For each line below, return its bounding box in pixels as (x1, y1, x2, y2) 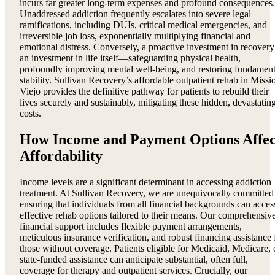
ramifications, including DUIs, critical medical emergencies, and (20, 20, 267, 30)
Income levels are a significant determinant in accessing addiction (20, 176, 271, 187)
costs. (20, 108, 41, 118)
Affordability (20, 147, 103, 164)
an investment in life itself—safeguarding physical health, (20, 53, 241, 63)
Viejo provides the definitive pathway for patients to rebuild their (20, 86, 269, 96)
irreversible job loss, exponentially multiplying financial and (20, 31, 250, 41)
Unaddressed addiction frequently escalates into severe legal (20, 9, 251, 19)
